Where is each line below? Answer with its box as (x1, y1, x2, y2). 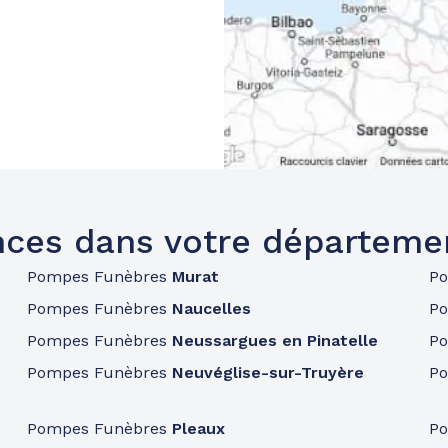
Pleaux (171, 419, 225, 438)
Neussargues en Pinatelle (171, 331, 378, 350)
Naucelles (171, 299, 251, 318)
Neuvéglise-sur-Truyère (171, 363, 364, 382)
